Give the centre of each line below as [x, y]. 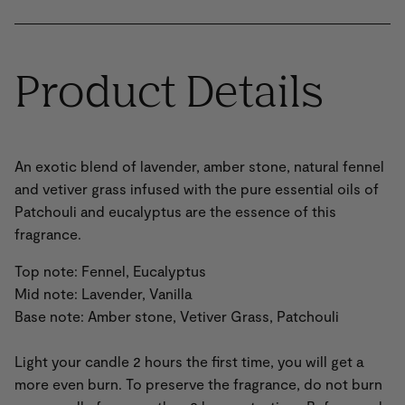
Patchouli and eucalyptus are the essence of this [175, 212]
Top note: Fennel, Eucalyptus [110, 271]
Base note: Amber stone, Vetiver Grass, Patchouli [177, 316]
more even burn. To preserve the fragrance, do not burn [198, 384]
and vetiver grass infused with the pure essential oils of [197, 189]
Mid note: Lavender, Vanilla [103, 294]
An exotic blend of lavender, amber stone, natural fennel [199, 166]
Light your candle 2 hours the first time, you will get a [189, 362]
